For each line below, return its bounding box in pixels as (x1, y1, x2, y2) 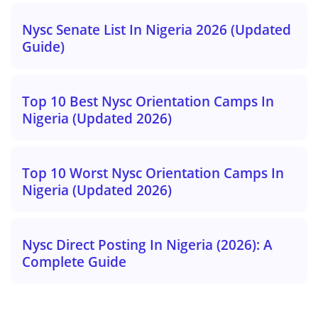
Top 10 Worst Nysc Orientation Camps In (22, 163, 284, 183)
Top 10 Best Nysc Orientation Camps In (22, 92, 274, 111)
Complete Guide (22, 252, 126, 272)
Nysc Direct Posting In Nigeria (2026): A (22, 235, 273, 255)
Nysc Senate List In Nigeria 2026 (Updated (22, 20, 291, 40)
